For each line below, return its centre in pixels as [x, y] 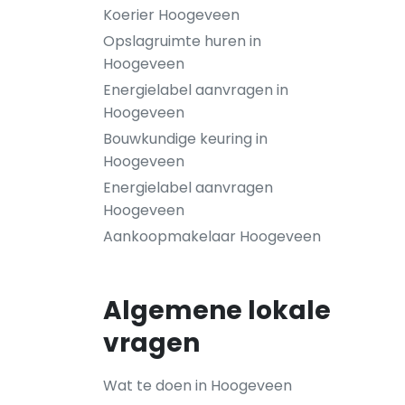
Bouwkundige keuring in [185, 139]
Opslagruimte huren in [182, 41]
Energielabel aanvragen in [196, 90]
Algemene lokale [217, 311]
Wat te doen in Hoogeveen [198, 386]
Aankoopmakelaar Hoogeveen [212, 236]
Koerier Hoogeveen [171, 15]
